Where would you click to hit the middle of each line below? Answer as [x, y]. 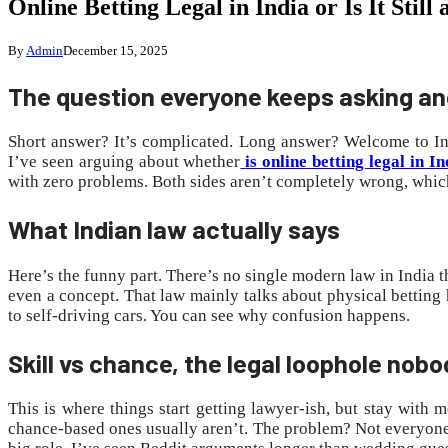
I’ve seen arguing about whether [124, 162]
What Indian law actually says [176, 229]
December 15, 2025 [115, 50]
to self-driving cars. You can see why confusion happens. [209, 315]
